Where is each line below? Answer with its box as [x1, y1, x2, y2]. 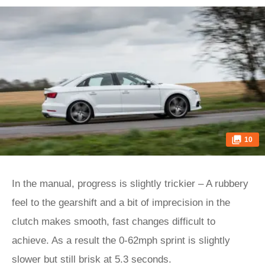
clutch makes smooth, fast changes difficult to [12, 216, 215, 227]
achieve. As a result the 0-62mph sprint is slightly [12, 235, 230, 246]
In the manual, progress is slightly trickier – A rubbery [12, 178, 248, 189]
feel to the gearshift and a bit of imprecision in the [12, 197, 230, 208]
